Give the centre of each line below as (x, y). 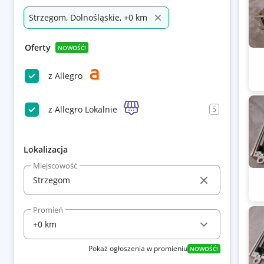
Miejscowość (55, 165)
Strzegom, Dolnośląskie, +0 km (88, 17)
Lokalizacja (46, 149)
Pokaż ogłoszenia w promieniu (138, 248)
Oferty (38, 47)
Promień (48, 210)
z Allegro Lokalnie (83, 109)
